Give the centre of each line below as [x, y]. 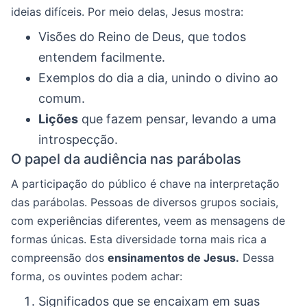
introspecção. [78, 139]
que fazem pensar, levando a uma [177, 119]
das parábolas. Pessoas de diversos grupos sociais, [145, 202]
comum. [62, 98]
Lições [58, 119]
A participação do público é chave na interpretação [145, 183]
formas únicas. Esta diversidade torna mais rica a [139, 239]
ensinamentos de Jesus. [173, 257]
